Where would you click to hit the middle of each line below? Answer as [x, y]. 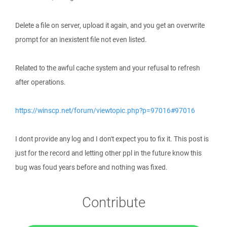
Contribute [113, 202]
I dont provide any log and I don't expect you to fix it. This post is [112, 139]
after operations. [41, 82]
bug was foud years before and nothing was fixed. [91, 167]
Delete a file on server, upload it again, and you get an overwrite [110, 25]
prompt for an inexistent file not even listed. [81, 40]
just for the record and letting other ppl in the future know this [108, 153]
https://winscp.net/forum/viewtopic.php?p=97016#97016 [105, 110]
